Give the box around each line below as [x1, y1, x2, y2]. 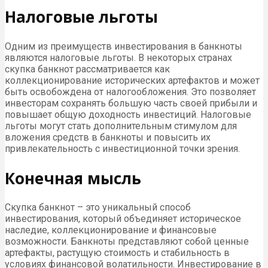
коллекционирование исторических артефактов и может [5, 74, 260, 86]
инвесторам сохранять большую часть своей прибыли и [5, 97, 257, 109]
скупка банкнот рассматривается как [5, 63, 170, 75]
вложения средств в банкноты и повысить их [5, 131, 211, 143]
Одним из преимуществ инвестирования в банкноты [5, 40, 242, 52]
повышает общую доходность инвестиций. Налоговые [5, 108, 251, 120]
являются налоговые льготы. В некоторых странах [5, 51, 232, 63]
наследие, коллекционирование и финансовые [5, 224, 217, 236]
